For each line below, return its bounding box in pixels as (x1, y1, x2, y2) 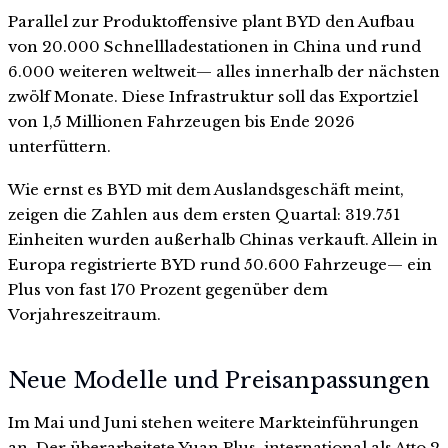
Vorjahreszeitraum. (8, 305, 161, 325)
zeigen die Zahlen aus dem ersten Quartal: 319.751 (8, 205, 400, 225)
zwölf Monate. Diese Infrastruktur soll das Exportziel (8, 86, 418, 106)
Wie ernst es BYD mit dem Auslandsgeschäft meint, (8, 180, 404, 200)
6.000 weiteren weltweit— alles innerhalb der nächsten (8, 61, 440, 81)
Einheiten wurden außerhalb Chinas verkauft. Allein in (8, 230, 438, 250)
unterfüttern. (8, 136, 111, 156)
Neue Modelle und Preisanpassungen (8, 366, 430, 394)
